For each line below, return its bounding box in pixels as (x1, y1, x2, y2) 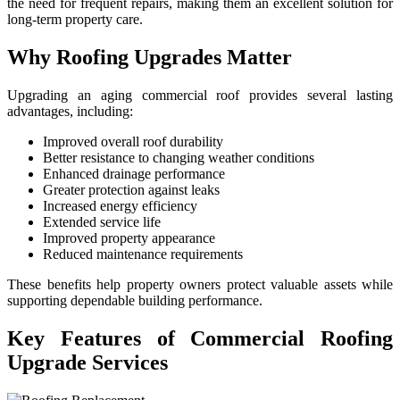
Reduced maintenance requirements (43, 246, 243, 262)
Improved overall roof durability (43, 134, 223, 150)
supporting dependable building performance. (7, 293, 262, 309)
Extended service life (43, 214, 161, 230)
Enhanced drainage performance (43, 166, 225, 182)
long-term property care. (7, 12, 143, 28)
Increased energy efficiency (43, 198, 197, 214)
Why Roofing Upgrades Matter (7, 46, 292, 70)
